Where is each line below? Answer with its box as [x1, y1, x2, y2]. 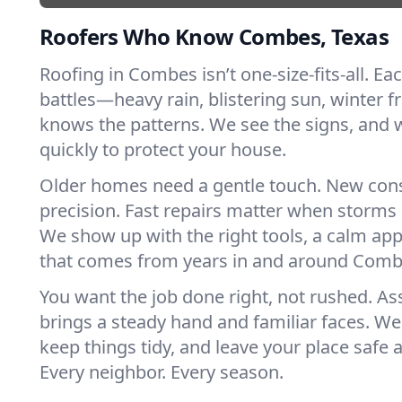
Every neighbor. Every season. [39, 360, 284, 384]
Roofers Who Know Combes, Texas [39, 22, 389, 51]
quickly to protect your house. [39, 137, 286, 162]
